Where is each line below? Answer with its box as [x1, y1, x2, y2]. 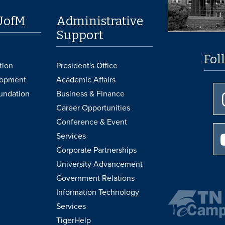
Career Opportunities [56, 102, 131, 113]
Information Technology [56, 187, 140, 197]
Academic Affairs [56, 74, 116, 85]
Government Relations [56, 173, 135, 183]
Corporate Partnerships [56, 145, 137, 155]
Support [56, 28, 103, 42]
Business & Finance [56, 88, 125, 99]
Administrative [56, 14, 144, 28]
